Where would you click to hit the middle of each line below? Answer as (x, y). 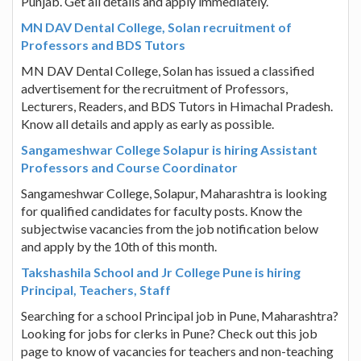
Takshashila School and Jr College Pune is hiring (161, 272)
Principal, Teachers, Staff (96, 289)
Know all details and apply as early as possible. (147, 123)
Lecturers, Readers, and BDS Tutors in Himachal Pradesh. (177, 106)
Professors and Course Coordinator (129, 167)
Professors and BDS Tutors (103, 44)
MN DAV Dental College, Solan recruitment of (156, 27)
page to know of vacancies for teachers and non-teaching (177, 351)
